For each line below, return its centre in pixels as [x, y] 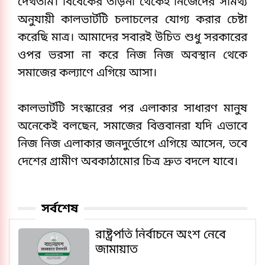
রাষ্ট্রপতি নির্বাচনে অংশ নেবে [161, 235]
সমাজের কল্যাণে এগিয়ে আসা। [87, 74]
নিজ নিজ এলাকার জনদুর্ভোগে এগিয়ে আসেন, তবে [132, 145]
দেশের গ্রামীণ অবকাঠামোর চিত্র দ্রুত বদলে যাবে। [128, 162]
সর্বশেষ [60, 209]
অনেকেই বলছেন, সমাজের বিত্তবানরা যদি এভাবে [132, 127]
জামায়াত [117, 250]
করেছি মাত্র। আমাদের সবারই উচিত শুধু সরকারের [132, 38]
